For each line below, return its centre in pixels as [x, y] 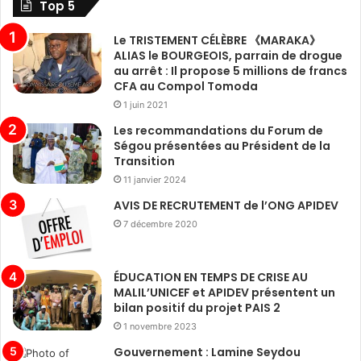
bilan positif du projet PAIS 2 [197, 308]
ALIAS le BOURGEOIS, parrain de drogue [228, 56]
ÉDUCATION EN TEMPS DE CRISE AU [211, 278]
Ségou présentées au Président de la [222, 146]
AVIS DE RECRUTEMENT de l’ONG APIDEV [226, 206]
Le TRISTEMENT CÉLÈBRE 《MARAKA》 [217, 41]
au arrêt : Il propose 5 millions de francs [230, 71]
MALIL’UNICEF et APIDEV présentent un [224, 293]
